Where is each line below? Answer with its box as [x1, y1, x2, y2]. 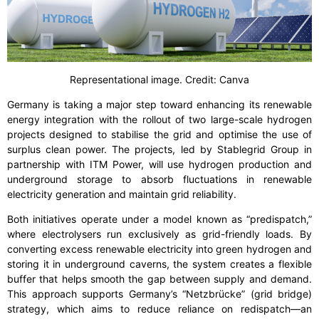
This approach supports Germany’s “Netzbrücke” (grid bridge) [7, 288, 312, 300]
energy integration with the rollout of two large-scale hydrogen [7, 113, 312, 126]
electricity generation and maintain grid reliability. [7, 188, 236, 201]
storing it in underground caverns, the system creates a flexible [7, 258, 312, 271]
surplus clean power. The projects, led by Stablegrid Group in [7, 143, 312, 156]
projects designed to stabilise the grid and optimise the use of [7, 128, 312, 141]
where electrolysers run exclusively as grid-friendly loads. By [7, 228, 312, 241]
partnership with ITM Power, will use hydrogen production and [7, 158, 312, 171]
